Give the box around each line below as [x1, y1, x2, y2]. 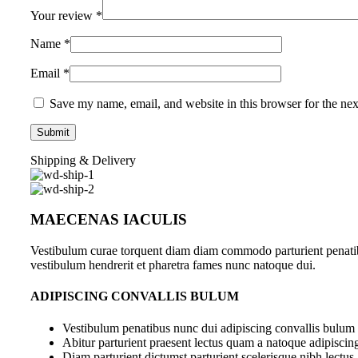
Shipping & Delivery [30, 153, 136, 167]
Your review [30, 8, 96, 22]
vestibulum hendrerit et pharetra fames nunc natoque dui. [30, 258, 316, 272]
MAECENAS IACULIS [30, 211, 187, 229]
